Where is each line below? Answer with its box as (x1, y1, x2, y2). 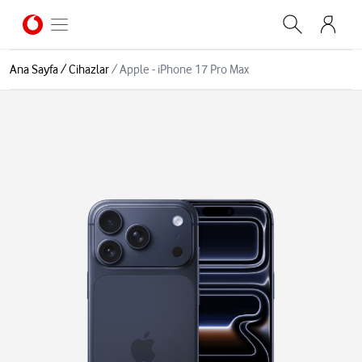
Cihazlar (69, 62, 109, 77)
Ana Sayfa (10, 62, 58, 77)
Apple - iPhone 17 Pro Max (120, 62, 249, 77)
